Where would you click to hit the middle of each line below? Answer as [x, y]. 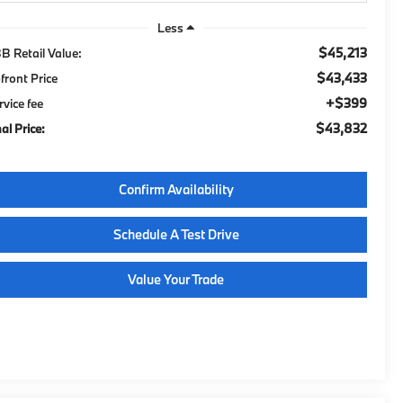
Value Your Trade [176, 279]
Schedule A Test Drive [176, 234]
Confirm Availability [176, 189]
